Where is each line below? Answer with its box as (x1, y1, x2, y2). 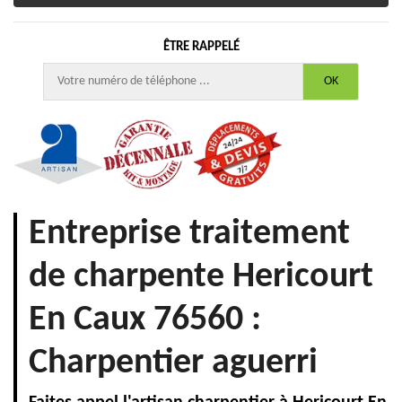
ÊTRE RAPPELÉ (162, 40, 240, 54)
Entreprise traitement (29, 216, 350, 252)
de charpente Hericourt (29, 259, 373, 295)
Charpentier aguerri (29, 345, 318, 381)
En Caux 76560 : (29, 302, 261, 338)
